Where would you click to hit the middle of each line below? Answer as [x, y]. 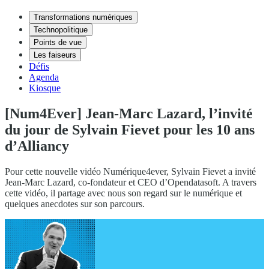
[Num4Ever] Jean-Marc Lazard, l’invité [129, 113]
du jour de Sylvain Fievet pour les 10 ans [130, 129]
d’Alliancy [37, 146]
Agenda [44, 77]
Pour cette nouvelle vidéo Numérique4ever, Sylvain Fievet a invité [130, 171]
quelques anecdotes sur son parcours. [75, 204]
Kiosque [45, 88]
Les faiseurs [55, 55]
